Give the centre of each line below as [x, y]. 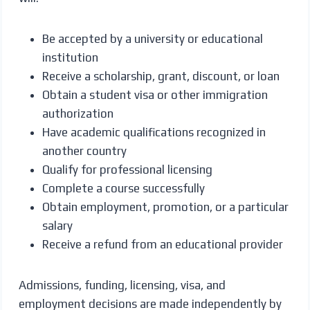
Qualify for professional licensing [127, 169]
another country [84, 151]
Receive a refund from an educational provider [162, 244]
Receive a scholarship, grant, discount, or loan [161, 76]
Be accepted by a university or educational [152, 38]
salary [57, 225]
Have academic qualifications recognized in [154, 132]
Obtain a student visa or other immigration [155, 94]
